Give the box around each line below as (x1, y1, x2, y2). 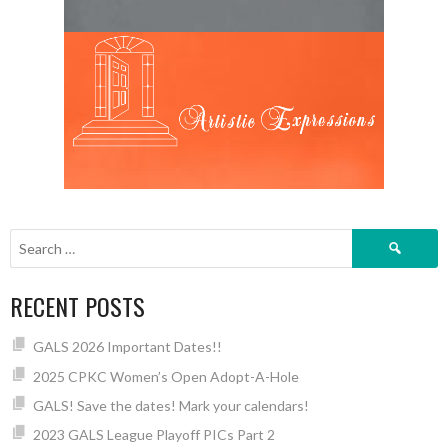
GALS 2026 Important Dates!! (32, 338, 222, 356)
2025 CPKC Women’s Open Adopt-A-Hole (32, 367, 299, 385)
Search (351, 230, 395, 248)
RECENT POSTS (10, 288, 145, 325)
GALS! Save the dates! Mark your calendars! (32, 397, 309, 414)
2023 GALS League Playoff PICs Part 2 (32, 426, 275, 444)
